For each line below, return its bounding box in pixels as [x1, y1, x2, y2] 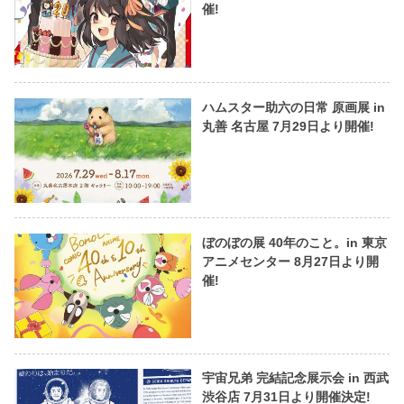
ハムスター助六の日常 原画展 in [201, 99, 385, 115]
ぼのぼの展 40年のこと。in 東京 [201, 234, 387, 250]
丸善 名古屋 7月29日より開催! [201, 118, 374, 133]
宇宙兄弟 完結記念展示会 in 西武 [201, 371, 389, 386]
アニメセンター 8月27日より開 [201, 253, 379, 269]
